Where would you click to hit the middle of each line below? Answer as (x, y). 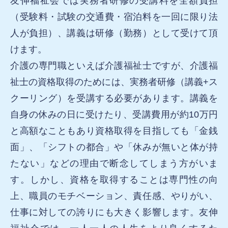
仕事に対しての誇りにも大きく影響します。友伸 (114, 212)
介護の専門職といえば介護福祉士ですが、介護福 (114, 66)
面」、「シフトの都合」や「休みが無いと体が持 (114, 147)
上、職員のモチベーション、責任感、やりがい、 (114, 196)
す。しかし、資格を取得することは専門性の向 (114, 180)
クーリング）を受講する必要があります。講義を (114, 98)
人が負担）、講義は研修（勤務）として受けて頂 (114, 33)
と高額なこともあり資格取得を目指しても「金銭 (114, 131)
